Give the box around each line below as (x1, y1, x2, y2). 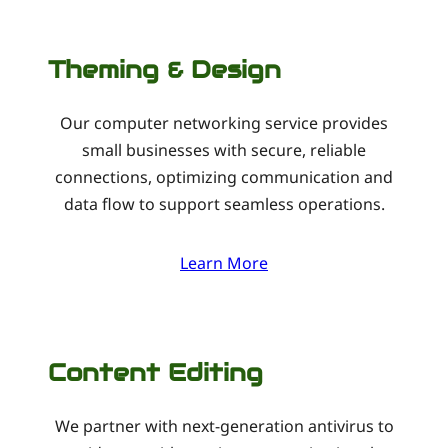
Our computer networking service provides (60, 111, 388, 134)
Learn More (180, 251, 268, 274)
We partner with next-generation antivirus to (54, 414, 394, 437)
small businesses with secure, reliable (82, 138, 366, 161)
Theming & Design (48, 53, 281, 85)
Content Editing (48, 356, 263, 388)
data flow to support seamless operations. (63, 192, 385, 215)
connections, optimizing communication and (55, 165, 393, 188)
